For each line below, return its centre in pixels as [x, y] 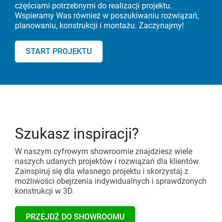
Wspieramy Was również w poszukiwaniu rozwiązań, [107, 16]
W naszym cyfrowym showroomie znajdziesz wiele [104, 152]
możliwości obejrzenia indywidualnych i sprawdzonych [111, 181]
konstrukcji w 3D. [45, 191]
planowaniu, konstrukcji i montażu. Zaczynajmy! [99, 26]
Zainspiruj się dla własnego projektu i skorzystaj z [102, 171]
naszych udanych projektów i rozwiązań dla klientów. [108, 162]
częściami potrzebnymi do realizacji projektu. [93, 6]
